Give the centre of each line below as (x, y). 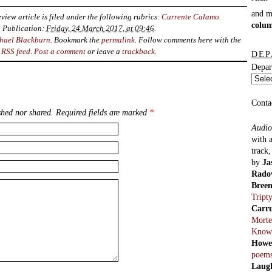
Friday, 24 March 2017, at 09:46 (100, 28)
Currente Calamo (191, 16)
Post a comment (60, 51)
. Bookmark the (76, 39)
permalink (118, 39)
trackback (139, 51)
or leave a (104, 51)
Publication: (24, 28)
